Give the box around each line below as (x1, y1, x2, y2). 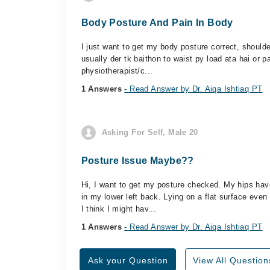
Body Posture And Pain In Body (81, 17, 233, 28)
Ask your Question (87, 256, 168, 265)
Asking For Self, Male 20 (101, 128, 198, 137)
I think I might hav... (81, 204, 157, 213)
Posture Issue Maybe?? (81, 155, 194, 166)
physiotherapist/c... (81, 66, 153, 75)
